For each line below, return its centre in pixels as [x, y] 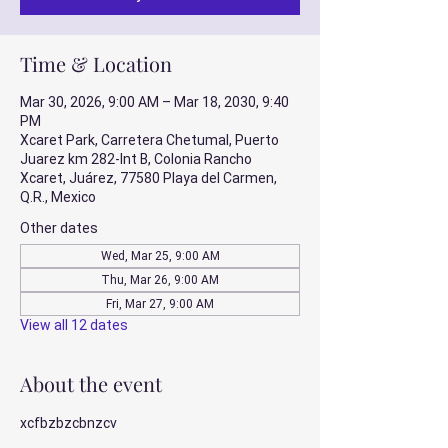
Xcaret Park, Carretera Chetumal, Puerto [149, 140]
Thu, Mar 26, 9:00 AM [160, 280]
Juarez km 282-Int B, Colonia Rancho [136, 159]
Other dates [59, 228]
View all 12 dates [74, 325]
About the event [91, 383]
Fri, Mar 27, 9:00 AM [160, 304]
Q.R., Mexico [58, 197]
